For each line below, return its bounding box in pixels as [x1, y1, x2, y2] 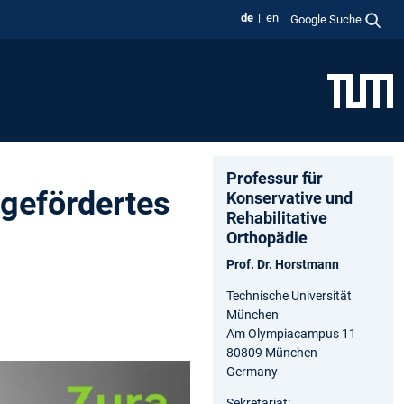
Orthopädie [226, 227, 308, 247]
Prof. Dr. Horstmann [226, 256, 339, 271]
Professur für [226, 168, 323, 188]
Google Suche [290, 12, 363, 26]
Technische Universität [226, 288, 352, 303]
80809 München [226, 344, 317, 360]
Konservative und [226, 188, 353, 207]
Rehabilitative [226, 207, 327, 227]
